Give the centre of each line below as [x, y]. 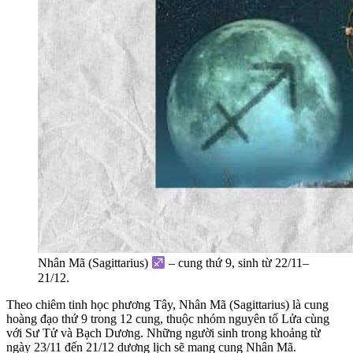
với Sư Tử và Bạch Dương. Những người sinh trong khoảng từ [163, 333]
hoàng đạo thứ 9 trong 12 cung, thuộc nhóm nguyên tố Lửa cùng [168, 318]
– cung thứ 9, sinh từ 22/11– [238, 263]
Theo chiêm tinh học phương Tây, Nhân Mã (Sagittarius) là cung [167, 304]
